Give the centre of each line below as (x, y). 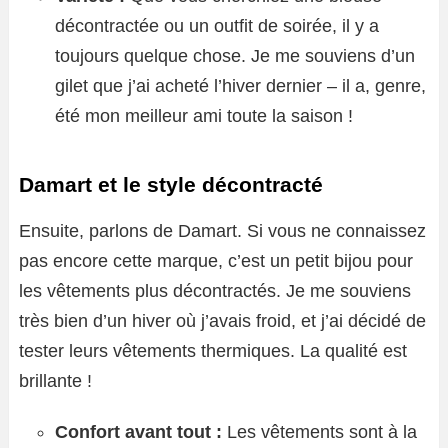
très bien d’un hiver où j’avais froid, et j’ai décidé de (222, 320)
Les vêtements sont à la (319, 431)
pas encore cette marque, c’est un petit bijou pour (216, 260)
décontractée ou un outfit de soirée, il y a (217, 25)
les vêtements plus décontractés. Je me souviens (215, 290)
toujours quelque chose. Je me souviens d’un (235, 55)
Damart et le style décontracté (171, 184)
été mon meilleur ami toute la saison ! (204, 115)
